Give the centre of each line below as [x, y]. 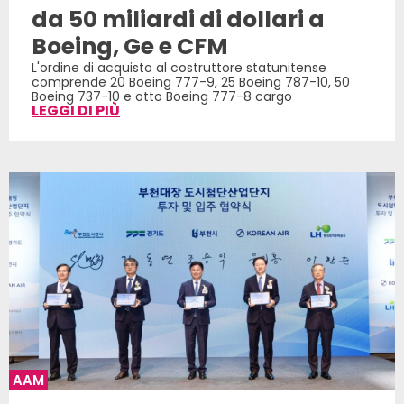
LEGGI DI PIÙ [76, 111]
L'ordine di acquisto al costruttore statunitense [179, 68]
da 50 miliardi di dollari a [178, 20]
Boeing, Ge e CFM [130, 47]
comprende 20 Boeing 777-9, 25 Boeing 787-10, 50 [191, 83]
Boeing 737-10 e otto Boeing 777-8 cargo [162, 97]
